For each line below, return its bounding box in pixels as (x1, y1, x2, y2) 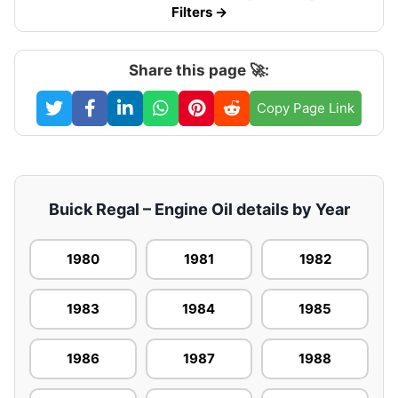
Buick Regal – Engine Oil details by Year (48, 199, 350, 219)
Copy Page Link (257, 99, 354, 116)
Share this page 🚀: (129, 60, 269, 79)
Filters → (171, 3, 227, 20)
